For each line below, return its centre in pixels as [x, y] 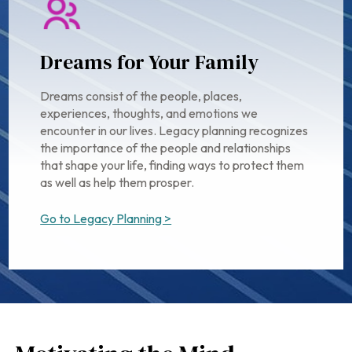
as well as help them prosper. [117, 183]
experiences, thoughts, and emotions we [149, 114]
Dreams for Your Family [150, 62]
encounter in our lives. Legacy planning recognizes [174, 131]
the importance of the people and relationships [166, 148]
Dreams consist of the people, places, [141, 96]
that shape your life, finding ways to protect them [172, 165]
